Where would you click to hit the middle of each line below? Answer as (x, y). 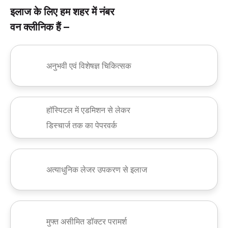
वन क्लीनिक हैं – (40, 27)
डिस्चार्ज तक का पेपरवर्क (82, 125)
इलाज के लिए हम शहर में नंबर (62, 12)
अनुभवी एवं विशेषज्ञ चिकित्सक (89, 66)
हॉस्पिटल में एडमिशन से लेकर (88, 110)
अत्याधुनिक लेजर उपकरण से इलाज (97, 169)
